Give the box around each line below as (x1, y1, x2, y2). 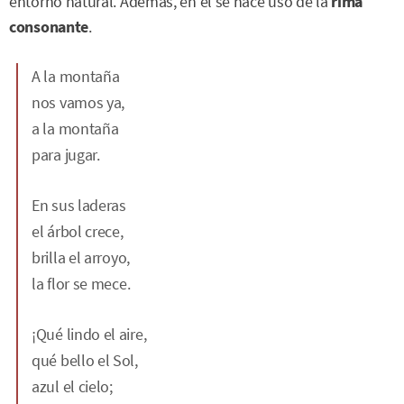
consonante (9, 16, 88, 37)
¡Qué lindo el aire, (32, 324, 147, 344)
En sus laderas (32, 195, 126, 216)
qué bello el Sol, (32, 350, 138, 371)
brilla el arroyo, (32, 247, 130, 268)
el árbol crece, (32, 221, 124, 242)
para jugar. (32, 144, 100, 165)
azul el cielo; (32, 376, 113, 397)
